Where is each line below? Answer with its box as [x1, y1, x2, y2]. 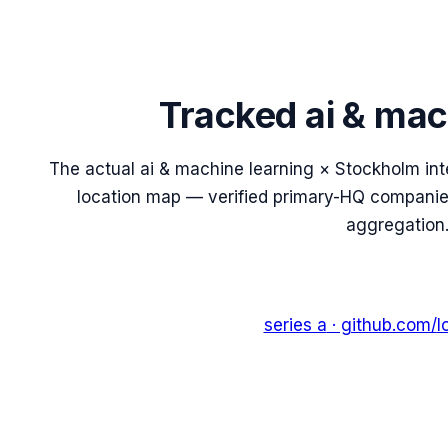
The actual [49, 158, 140, 179]
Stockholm [335, 158, 420, 179]
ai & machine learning [140, 158, 314, 179]
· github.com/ [326, 314, 437, 335]
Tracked [159, 92, 306, 137]
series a [263, 314, 327, 335]
